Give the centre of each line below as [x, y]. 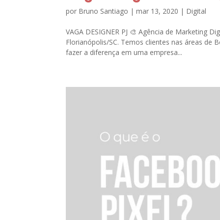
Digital [196, 11]
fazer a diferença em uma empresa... [124, 53]
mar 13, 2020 [157, 11]
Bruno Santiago [104, 11]
